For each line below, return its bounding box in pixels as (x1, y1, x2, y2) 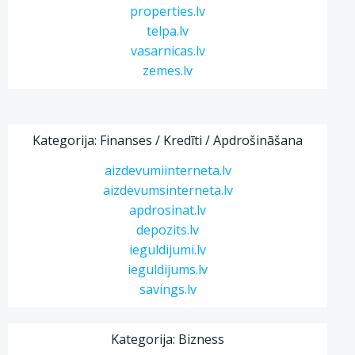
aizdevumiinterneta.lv (104, 162, 231, 179)
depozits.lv (136, 221, 200, 239)
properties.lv (130, 2, 206, 20)
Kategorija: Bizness (111, 330, 225, 348)
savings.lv (139, 281, 197, 298)
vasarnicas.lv (130, 42, 205, 59)
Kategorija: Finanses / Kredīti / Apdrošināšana (32, 132, 303, 149)
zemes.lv (143, 62, 193, 79)
